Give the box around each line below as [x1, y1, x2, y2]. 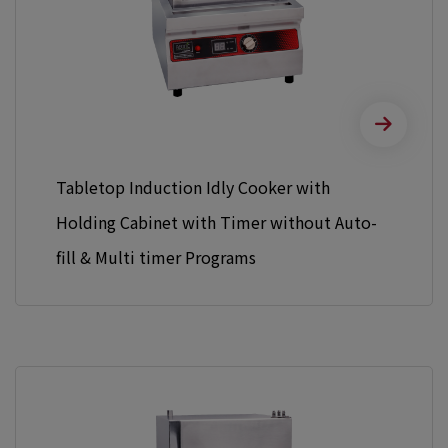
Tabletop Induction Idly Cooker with [56, 175, 330, 199]
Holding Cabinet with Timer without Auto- [56, 210, 377, 234]
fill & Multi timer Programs [56, 245, 256, 269]
